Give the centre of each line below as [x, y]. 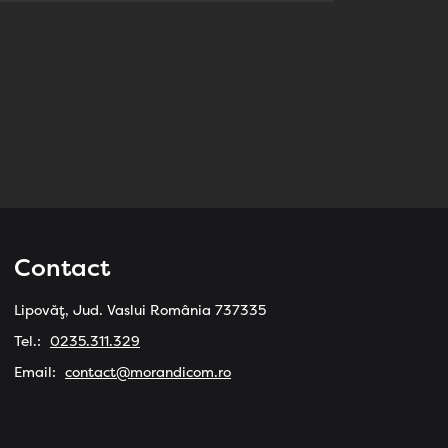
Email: [37, 372]
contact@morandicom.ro [148, 372]
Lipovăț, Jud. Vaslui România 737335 [140, 310]
